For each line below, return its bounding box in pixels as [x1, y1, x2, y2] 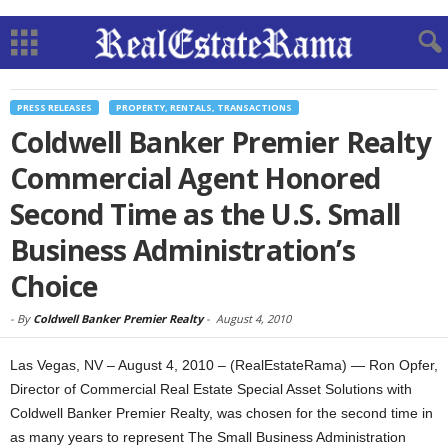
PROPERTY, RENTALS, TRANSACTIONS [116, 101, 292, 114]
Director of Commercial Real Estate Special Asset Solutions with [10, 381, 412, 397]
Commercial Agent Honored [10, 159, 381, 197]
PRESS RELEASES [17, 101, 92, 114]
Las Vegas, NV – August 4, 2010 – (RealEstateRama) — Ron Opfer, [10, 357, 438, 373]
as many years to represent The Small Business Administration [10, 429, 406, 445]
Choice [10, 267, 98, 305]
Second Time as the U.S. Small [10, 195, 401, 233]
